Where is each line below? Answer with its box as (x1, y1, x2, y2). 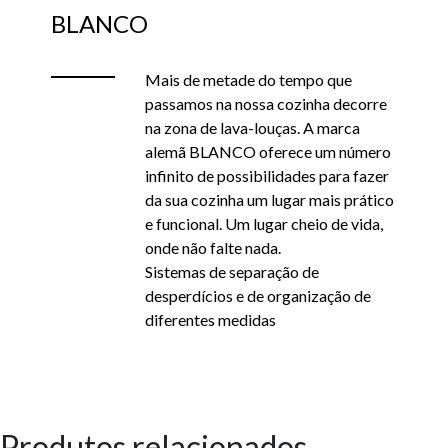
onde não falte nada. (145, 238, 281, 258)
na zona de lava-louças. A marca (145, 118, 360, 138)
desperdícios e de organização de (145, 286, 371, 306)
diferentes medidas (145, 310, 276, 330)
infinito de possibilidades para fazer (145, 166, 389, 186)
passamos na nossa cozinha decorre (145, 94, 387, 114)
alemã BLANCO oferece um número (145, 142, 391, 162)
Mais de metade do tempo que (145, 70, 352, 90)
